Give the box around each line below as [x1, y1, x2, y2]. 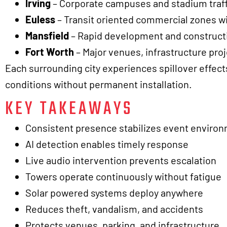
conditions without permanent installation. [5, 78, 192, 90]
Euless [25, 13, 55, 25]
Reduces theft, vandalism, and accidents [25, 203, 203, 215]
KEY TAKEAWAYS [5, 95, 133, 124]
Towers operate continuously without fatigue [25, 170, 221, 183]
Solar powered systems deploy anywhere [25, 186, 203, 199]
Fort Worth [25, 46, 74, 58]
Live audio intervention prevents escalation [25, 154, 216, 167]
